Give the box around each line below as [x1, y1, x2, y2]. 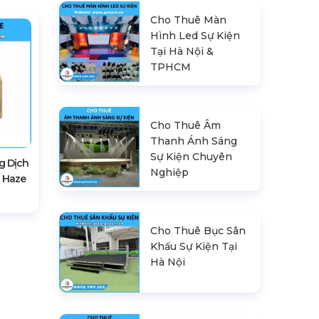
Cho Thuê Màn [150, 14, 227, 26]
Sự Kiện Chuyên [150, 150, 233, 163]
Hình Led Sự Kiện [150, 29, 241, 42]
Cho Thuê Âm [150, 119, 221, 132]
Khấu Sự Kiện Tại [150, 240, 238, 253]
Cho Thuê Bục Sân [150, 224, 246, 237]
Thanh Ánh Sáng [150, 135, 238, 147]
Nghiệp [150, 166, 189, 179]
